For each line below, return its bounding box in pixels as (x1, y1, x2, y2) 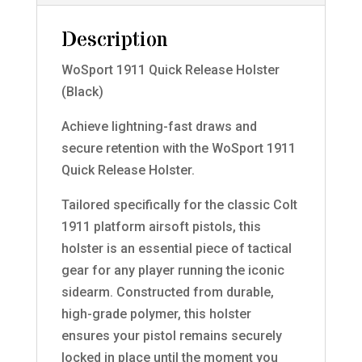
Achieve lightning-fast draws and (61, 118, 257, 134)
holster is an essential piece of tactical (61, 240, 292, 256)
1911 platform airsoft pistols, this (61, 218, 261, 234)
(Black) (61, 83, 103, 99)
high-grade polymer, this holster (61, 305, 251, 322)
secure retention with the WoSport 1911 (61, 140, 296, 156)
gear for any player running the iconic (61, 262, 284, 278)
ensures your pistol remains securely (61, 327, 282, 343)
